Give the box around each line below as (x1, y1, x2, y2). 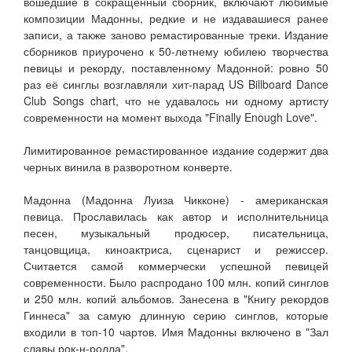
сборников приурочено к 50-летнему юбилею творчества (24, 43, 328, 60)
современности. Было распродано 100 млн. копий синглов (24, 274, 328, 291)
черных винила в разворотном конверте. (24, 159, 233, 175)
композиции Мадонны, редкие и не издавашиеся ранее (24, 10, 328, 27)
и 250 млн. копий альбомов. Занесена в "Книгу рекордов (24, 291, 328, 307)
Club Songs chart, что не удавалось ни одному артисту (24, 93, 328, 109)
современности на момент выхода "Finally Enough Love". (24, 109, 317, 126)
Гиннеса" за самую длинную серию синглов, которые (24, 307, 328, 324)
